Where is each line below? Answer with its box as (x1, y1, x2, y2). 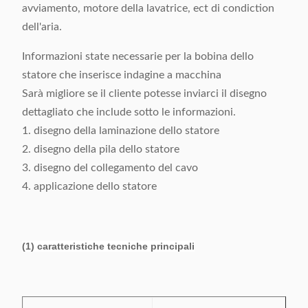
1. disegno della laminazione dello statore (22, 125, 219, 136)
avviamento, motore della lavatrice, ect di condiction (22, 3, 274, 14)
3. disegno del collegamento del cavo (22, 162, 198, 173)
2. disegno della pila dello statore (22, 144, 179, 155)
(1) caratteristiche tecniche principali (22, 241, 195, 252)
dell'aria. (22, 21, 62, 32)
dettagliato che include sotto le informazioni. (22, 107, 236, 118)
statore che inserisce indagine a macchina (22, 69, 221, 80)
